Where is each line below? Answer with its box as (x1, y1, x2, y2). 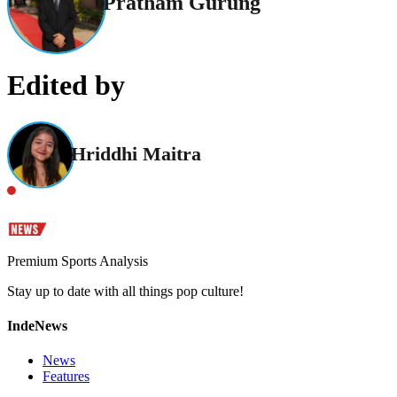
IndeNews (7, 318, 67, 334)
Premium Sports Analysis (7, 253, 148, 269)
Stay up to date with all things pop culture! (7, 283, 244, 299)
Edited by (7, 69, 125, 102)
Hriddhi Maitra (71, 142, 201, 165)
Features (43, 369, 90, 385)
